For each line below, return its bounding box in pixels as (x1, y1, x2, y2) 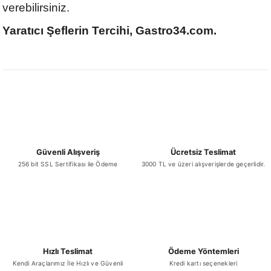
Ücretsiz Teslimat (171, 148, 236, 157)
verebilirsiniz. (2, 1, 70, 14)
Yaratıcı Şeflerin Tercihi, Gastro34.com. (2, 24, 217, 37)
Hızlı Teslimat (43, 247, 93, 256)
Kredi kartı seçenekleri (169, 260, 238, 267)
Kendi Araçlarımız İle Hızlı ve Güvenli (12, 260, 123, 267)
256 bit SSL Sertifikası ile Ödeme (18, 160, 118, 168)
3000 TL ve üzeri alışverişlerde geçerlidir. (141, 160, 266, 168)
